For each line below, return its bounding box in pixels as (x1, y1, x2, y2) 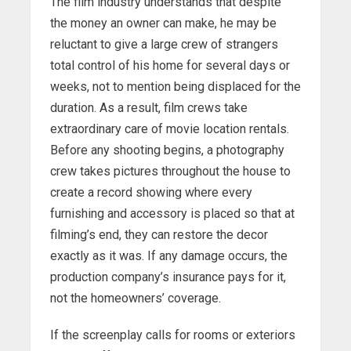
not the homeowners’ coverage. (50, 291, 221, 306)
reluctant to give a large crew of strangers (50, 37, 278, 52)
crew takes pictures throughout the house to (50, 164, 291, 179)
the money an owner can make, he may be (50, 16, 277, 31)
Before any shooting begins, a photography (50, 143, 284, 158)
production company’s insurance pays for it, (50, 270, 286, 285)
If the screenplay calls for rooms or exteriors (50, 327, 295, 343)
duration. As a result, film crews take (50, 100, 248, 116)
